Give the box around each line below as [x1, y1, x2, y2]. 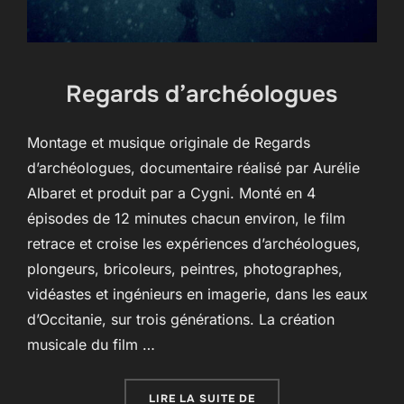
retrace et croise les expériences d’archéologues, [27, 234, 361, 252]
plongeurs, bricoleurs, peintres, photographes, [27, 259, 343, 278]
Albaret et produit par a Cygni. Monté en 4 [27, 183, 316, 202]
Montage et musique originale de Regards [27, 133, 310, 151]
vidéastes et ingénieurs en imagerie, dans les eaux [27, 284, 368, 303]
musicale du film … [27, 335, 155, 353]
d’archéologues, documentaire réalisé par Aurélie [27, 158, 360, 177]
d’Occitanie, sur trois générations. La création [27, 309, 335, 328]
